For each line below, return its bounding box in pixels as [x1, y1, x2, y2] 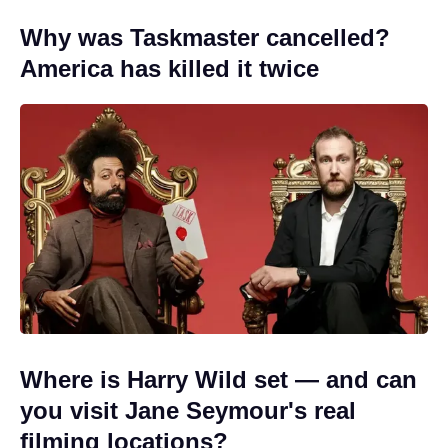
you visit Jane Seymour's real [20, 396, 356, 424]
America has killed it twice [20, 55, 319, 83]
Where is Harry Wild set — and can [20, 365, 417, 393]
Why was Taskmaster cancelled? [20, 24, 390, 52]
